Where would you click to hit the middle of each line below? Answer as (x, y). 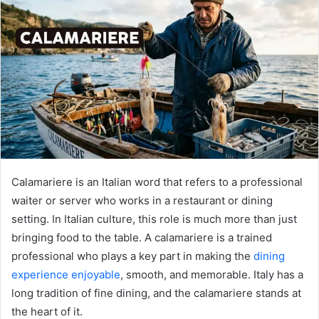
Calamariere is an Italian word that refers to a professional (157, 182)
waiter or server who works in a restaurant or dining (142, 201)
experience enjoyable (66, 275)
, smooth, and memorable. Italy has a (212, 275)
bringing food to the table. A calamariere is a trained (142, 238)
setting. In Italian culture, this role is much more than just (154, 219)
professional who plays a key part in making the (132, 256)
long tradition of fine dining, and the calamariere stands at (156, 293)
